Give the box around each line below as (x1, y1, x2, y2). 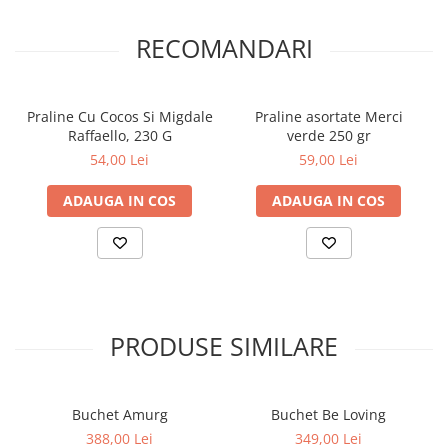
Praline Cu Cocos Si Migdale (26, 107, 213, 126)
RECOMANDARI (135, 31, 313, 65)
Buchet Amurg (71, 405, 168, 424)
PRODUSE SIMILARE (110, 329, 338, 363)
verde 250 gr (286, 126, 371, 145)
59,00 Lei (299, 150, 358, 169)
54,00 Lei (90, 150, 149, 169)
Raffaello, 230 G (67, 126, 172, 145)
